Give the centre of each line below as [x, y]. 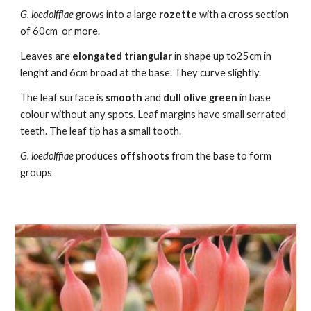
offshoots [146, 156]
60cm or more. [68, 31]
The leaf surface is [63, 98]
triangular [150, 56]
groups [36, 173]
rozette [179, 15]
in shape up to [206, 56]
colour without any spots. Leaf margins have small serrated [153, 115]
